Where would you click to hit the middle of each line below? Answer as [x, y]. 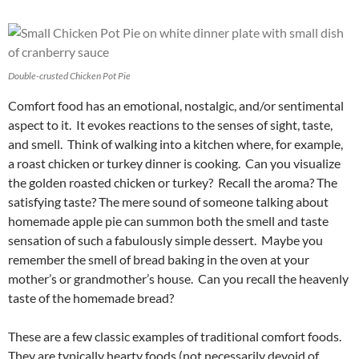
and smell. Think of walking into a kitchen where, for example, [175, 143]
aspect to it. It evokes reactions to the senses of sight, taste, [170, 124]
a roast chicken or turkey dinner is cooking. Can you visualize [174, 163]
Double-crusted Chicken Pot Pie [69, 75]
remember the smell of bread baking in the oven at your [159, 259]
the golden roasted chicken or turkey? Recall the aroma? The [173, 182]
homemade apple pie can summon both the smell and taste [168, 220]
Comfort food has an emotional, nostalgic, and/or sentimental [176, 105]
